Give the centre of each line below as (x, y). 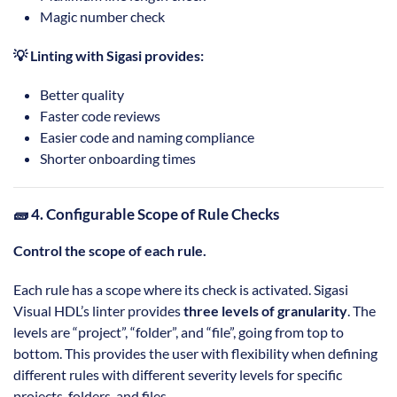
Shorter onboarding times (118, 159)
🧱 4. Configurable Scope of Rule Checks (146, 214)
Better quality (82, 95)
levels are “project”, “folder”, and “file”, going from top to (179, 332)
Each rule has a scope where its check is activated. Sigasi (181, 290)
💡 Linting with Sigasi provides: (109, 56)
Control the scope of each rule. (110, 251)
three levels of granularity (265, 311)
